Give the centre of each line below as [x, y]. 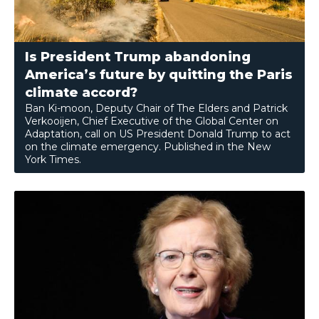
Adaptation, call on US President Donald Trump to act [158, 134]
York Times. [53, 160]
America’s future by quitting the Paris [159, 75]
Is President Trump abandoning [138, 57]
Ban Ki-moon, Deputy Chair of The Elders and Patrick [156, 109]
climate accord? [81, 93]
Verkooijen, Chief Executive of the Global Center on [152, 121]
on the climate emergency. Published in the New [148, 147]
